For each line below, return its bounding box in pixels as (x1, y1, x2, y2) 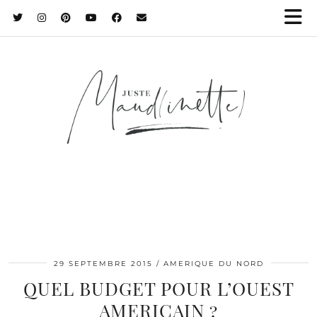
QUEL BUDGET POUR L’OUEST (23, 275, 294, 301)
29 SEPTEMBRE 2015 (53, 258, 153, 268)
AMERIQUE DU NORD (163, 258, 264, 268)
